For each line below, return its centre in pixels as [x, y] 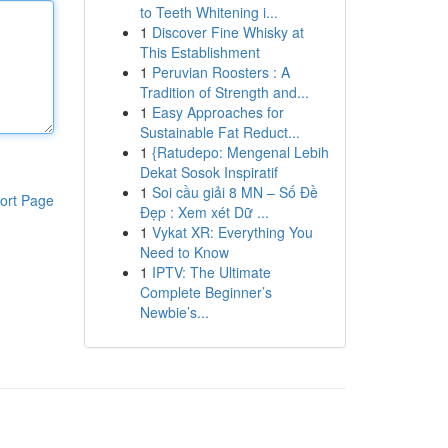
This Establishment [199, 52]
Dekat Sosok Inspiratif [208, 172]
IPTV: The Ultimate [211, 272]
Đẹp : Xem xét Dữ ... [204, 212]
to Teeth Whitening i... [208, 12]
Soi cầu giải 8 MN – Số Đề [234, 192]
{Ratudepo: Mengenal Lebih [240, 152]
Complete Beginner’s [205, 292]
